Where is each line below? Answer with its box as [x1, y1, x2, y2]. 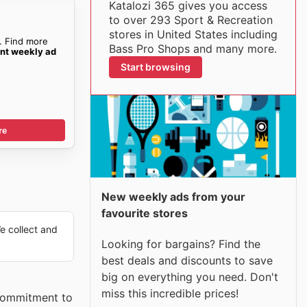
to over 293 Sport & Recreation [108, 13, 273, 27]
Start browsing [120, 61, 191, 73]
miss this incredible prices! [101, 286, 238, 300]
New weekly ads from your [101, 190, 245, 204]
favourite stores [101, 206, 188, 220]
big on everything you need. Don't [101, 269, 278, 284]
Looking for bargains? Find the [101, 236, 260, 251]
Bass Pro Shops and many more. [108, 42, 277, 56]
